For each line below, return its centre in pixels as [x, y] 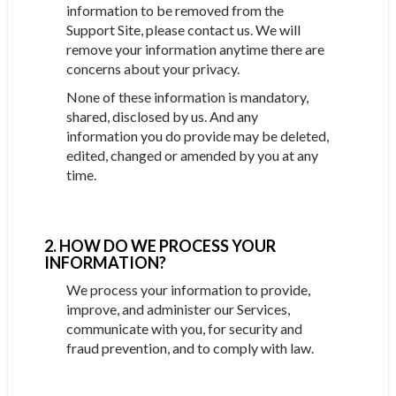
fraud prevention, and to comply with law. [190, 348]
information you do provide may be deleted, [197, 136]
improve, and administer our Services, [178, 309]
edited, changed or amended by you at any [192, 155]
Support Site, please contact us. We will [183, 30]
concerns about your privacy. [152, 69]
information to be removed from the [175, 10]
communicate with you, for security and [184, 328]
